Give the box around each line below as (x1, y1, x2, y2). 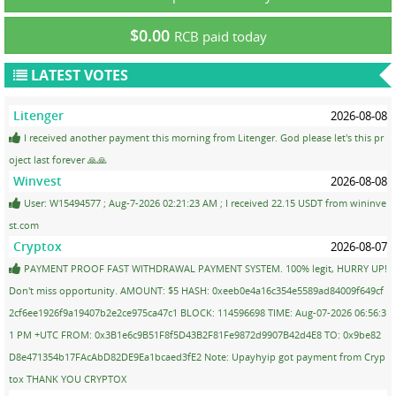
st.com (9, 217, 39, 232)
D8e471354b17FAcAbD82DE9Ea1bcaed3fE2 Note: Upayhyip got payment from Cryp (9, 349, 385, 363)
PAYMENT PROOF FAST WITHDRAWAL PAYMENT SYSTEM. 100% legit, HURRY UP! (21, 261, 387, 275)
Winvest (13, 171, 62, 189)
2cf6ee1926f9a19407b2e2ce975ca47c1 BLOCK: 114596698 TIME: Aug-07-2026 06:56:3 (9, 305, 386, 319)
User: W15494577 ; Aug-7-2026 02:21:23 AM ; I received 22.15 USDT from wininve (21, 195, 386, 209)
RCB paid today (173, 27, 267, 45)
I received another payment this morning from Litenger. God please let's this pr (21, 130, 384, 144)
